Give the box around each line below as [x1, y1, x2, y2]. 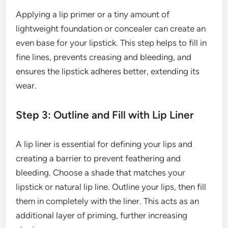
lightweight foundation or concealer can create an [16, 23, 206, 34]
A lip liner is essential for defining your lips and [16, 138, 193, 149]
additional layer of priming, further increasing [16, 210, 188, 220]
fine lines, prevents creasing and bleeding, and [16, 51, 192, 62]
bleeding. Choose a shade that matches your [16, 167, 186, 178]
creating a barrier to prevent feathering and [16, 153, 181, 163]
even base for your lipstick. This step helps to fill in [16, 37, 207, 48]
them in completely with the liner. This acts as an [16, 195, 199, 206]
